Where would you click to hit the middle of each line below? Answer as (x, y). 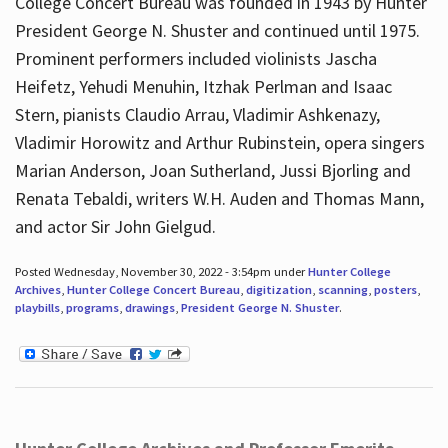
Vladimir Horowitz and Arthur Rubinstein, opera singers (219, 143)
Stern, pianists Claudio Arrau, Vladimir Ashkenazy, (197, 115)
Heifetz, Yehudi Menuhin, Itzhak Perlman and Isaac (203, 87)
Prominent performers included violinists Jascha (195, 59)
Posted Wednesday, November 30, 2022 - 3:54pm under (161, 272)
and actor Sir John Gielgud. (115, 227)
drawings (149, 308)
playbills (37, 308)
